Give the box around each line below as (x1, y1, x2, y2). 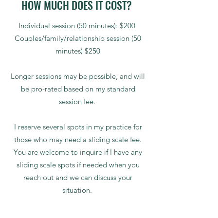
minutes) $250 (55, 46, 100, 55)
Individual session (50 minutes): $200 (18, 21, 137, 30)
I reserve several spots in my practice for (14, 122, 142, 131)
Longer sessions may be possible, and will (11, 72, 145, 81)
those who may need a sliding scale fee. (14, 135, 142, 144)
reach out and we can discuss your (23, 173, 132, 182)
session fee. (58, 97, 97, 106)
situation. (62, 185, 94, 195)
